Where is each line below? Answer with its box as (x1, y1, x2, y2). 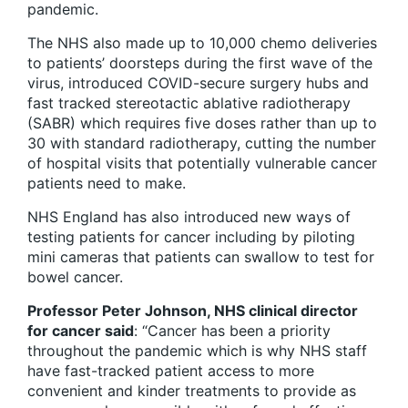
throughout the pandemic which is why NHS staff (27, 342, 367, 361)
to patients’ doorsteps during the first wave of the (27, 54, 372, 73)
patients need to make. (27, 174, 186, 193)
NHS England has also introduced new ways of (27, 208, 351, 227)
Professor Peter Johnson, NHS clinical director (27, 301, 358, 321)
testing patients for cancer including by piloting (27, 228, 355, 247)
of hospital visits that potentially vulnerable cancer (27, 154, 377, 173)
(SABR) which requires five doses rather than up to (27, 114, 377, 133)
